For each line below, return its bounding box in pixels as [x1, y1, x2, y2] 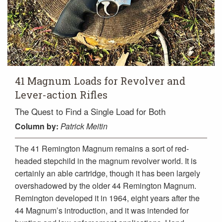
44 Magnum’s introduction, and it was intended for [15, 204, 189, 216]
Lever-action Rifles [15, 88, 108, 101]
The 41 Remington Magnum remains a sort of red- [15, 142, 189, 154]
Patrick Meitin [60, 120, 108, 132]
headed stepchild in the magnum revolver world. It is [15, 155, 197, 166]
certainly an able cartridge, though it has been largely [15, 167, 200, 179]
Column [15, 120, 45, 132]
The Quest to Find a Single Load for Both [15, 105, 166, 117]
